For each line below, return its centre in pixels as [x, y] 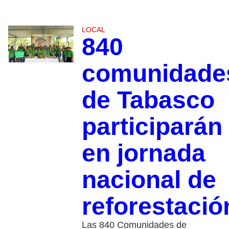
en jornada [143, 153]
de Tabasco [148, 100]
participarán [152, 127]
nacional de [149, 180]
